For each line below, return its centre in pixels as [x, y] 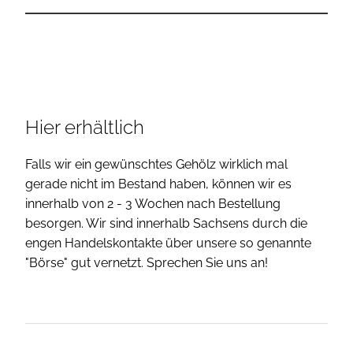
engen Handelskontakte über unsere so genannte [168, 243]
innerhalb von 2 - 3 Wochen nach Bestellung [153, 204]
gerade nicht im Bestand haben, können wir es [158, 184]
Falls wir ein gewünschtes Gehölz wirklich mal [156, 165]
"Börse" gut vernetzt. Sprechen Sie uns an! [147, 263]
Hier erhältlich [85, 128]
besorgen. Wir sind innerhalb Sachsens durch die [166, 224]
